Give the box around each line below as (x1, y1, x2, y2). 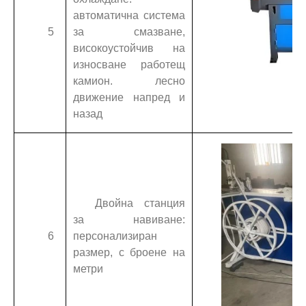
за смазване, (73, 25, 185, 38)
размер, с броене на (73, 246, 185, 258)
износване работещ (73, 58, 185, 70)
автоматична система (73, 9, 185, 21)
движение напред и (73, 91, 185, 103)
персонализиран (73, 229, 157, 242)
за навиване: (73, 213, 185, 225)
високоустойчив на (73, 42, 185, 54)
